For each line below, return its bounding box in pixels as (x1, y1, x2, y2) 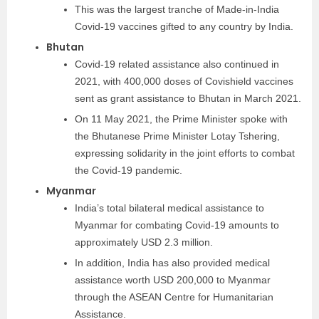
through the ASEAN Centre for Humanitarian (75, 291, 273, 303)
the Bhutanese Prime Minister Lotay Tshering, (75, 130, 280, 142)
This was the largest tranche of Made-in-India (75, 4, 279, 15)
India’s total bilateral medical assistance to (75, 202, 264, 214)
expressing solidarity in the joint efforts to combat (75, 147, 295, 159)
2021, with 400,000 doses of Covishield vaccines (75, 75, 293, 87)
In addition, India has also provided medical (75, 257, 270, 268)
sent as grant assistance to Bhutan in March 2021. (75, 93, 301, 104)
